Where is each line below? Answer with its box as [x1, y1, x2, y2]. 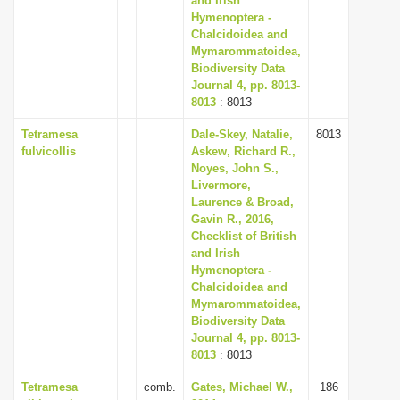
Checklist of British [191, 229, 296, 243]
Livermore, [191, 179, 251, 192]
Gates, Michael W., [191, 380, 293, 394]
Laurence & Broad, [191, 196, 294, 209]
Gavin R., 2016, [191, 212, 274, 226]
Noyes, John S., [191, 162, 279, 175]
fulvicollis [21, 145, 76, 158]
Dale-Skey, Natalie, [191, 128, 293, 141]
